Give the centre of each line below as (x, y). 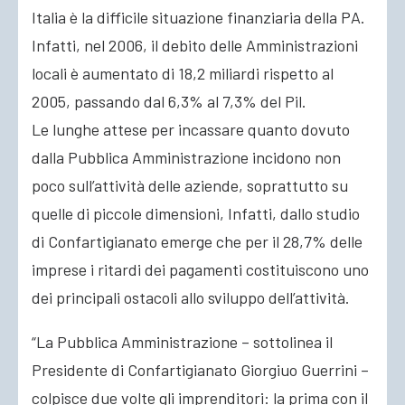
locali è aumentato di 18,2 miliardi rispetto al (183, 73)
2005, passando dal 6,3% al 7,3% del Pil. (169, 101)
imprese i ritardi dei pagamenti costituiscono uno (200, 269)
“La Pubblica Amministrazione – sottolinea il (182, 342)
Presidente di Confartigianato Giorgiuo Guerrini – (200, 370)
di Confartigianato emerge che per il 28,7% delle (197, 241)
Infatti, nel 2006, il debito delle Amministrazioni (195, 45)
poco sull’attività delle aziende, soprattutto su (190, 185)
